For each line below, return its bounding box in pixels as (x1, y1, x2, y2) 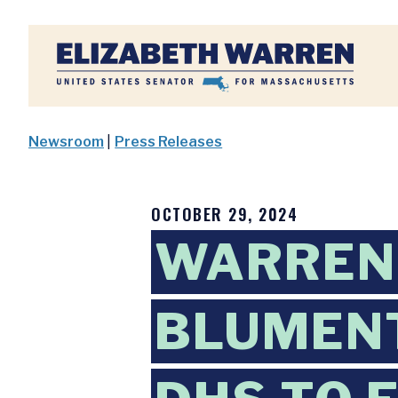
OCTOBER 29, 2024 (151, 203, 298, 226)
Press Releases (115, 133, 223, 150)
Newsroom (28, 133, 104, 150)
